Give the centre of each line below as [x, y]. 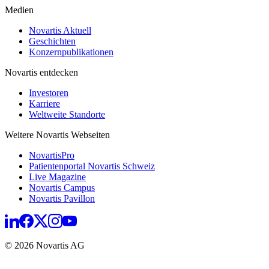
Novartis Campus [62, 188]
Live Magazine [57, 177]
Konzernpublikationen [71, 52]
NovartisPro [52, 156]
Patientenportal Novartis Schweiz [92, 166]
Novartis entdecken [41, 73]
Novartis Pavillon [62, 199]
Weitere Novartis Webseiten [57, 135]
